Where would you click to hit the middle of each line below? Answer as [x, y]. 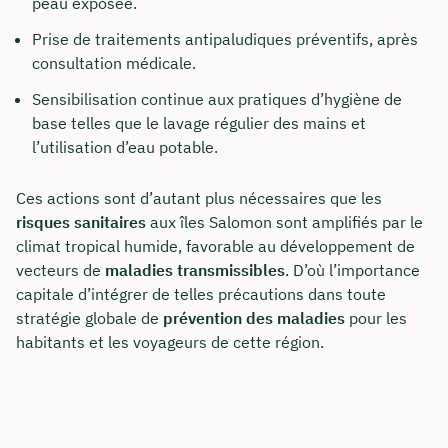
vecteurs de [60, 270]
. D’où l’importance [352, 270]
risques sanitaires [81, 222]
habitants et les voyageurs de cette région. [170, 342]
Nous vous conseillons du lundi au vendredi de [206, 291]
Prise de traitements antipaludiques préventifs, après [225, 38]
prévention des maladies [254, 318]
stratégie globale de [89, 318]
